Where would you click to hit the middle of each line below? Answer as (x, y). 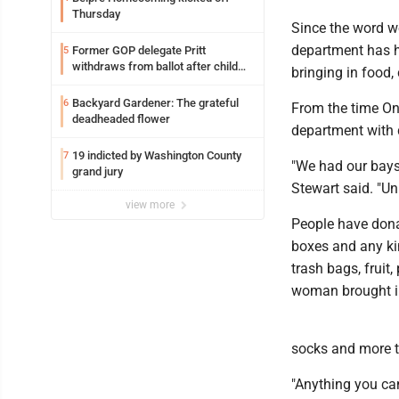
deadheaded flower (121, 118)
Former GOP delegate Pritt (139, 50)
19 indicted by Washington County (157, 155)
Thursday (96, 13)
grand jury (98, 171)
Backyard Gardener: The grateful (155, 102)
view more (151, 204)
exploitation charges (124, 82)
